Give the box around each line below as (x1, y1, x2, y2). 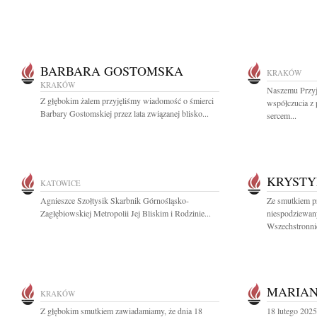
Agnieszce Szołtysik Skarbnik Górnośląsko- (40, 195, 189, 206)
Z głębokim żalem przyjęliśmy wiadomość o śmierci (40, 95, 214, 106)
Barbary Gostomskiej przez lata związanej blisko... (40, 108, 209, 119)
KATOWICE (40, 178, 81, 188)
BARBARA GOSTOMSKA (40, 62, 183, 79)
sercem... (267, 110, 296, 121)
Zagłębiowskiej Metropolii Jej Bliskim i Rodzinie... (40, 207, 211, 219)
